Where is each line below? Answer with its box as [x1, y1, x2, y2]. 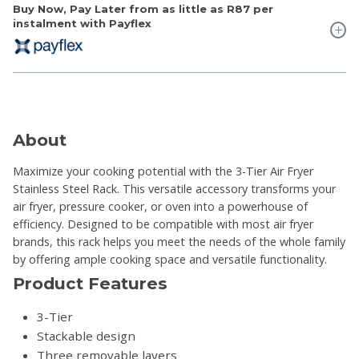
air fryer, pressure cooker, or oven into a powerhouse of [13, 199, 308, 215]
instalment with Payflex [13, 17, 151, 30]
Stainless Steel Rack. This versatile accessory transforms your [13, 181, 336, 197]
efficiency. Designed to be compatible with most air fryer [13, 216, 313, 232]
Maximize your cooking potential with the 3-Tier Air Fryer [13, 163, 313, 179]
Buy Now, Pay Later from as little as [13, 2, 224, 15]
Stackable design [37, 327, 136, 344]
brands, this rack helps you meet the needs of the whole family [13, 234, 345, 250]
